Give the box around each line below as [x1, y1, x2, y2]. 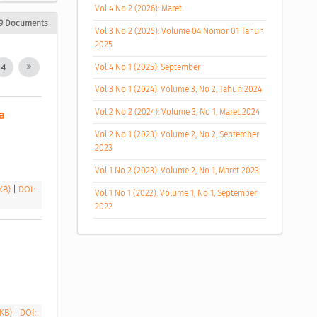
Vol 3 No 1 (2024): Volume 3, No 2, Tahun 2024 [95, 84, 263, 95]
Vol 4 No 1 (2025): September [95, 62, 201, 72]
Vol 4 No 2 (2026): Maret [95, 3, 183, 13]
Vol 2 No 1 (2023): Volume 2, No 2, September [95, 129, 260, 140]
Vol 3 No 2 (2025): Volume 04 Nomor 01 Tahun [95, 25, 265, 36]
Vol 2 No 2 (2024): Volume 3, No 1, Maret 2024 [95, 107, 260, 117]
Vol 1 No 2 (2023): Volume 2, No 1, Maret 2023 [95, 166, 260, 176]
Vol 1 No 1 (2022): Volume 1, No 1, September [95, 188, 258, 199]
